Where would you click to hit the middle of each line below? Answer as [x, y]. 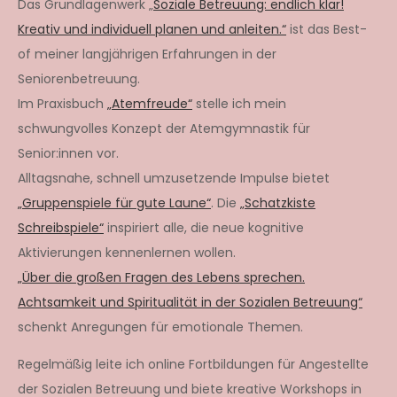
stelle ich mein [239, 103]
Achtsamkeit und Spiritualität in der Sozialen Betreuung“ [190, 302]
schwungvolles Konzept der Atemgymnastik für [164, 128]
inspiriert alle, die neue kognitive [204, 227]
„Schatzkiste [278, 202]
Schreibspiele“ [61, 227]
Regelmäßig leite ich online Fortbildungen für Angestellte [193, 364]
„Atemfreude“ [150, 103]
